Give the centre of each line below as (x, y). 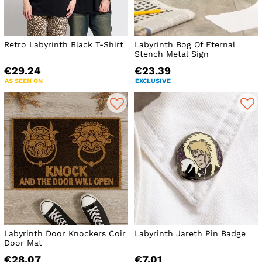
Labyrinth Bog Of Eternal (185, 45)
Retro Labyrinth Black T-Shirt (64, 45)
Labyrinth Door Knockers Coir (65, 234)
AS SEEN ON (24, 81)
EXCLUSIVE (153, 81)
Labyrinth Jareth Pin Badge (190, 234)
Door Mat (23, 243)
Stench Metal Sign (172, 54)
